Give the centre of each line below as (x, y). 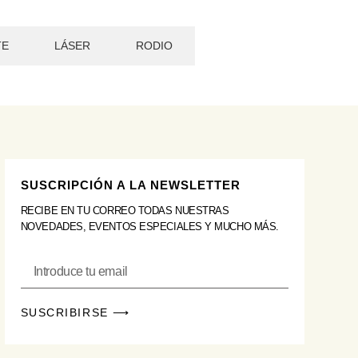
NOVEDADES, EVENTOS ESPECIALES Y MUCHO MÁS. (149, 227)
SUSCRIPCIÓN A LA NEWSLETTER (130, 185)
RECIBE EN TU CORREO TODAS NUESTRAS (125, 211)
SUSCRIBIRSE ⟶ (75, 312)
